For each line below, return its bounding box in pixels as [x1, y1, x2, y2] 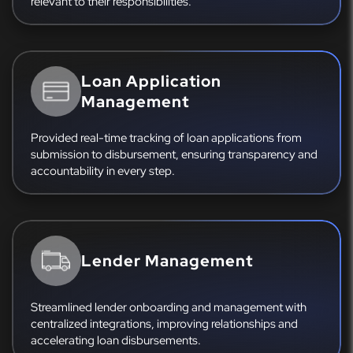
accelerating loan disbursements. [31, 332, 201, 347]
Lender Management [81, 250, 253, 271]
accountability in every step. [31, 162, 175, 178]
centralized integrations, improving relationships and [31, 315, 298, 331]
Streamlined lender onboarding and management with [31, 299, 307, 314]
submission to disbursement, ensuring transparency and [31, 146, 318, 162]
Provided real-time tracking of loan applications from [31, 129, 302, 145]
